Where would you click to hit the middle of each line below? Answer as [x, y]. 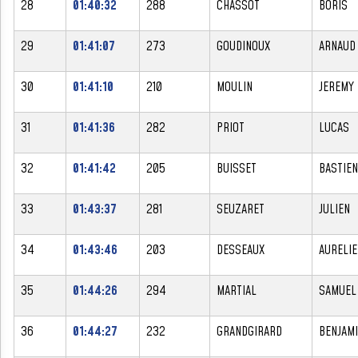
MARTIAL [237, 290]
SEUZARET [241, 209]
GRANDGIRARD [249, 331]
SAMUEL [338, 290]
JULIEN [334, 209]
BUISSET [237, 168]
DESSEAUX [241, 250]
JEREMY [336, 87]
